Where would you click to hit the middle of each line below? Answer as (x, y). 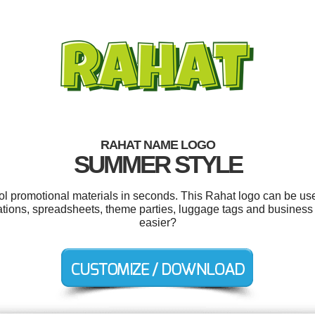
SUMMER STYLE (157, 164)
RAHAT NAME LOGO (157, 145)
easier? (157, 223)
